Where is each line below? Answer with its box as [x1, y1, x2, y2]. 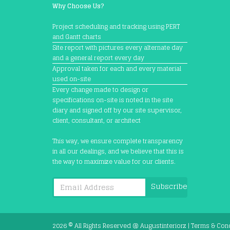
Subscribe [150, 179, 187, 193]
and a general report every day [52, 52, 144, 63]
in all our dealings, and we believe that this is [52, 145, 184, 157]
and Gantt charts [52, 31, 101, 42]
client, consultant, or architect [52, 114, 141, 126]
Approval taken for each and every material [52, 63, 181, 74]
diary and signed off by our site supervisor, [52, 104, 182, 116]
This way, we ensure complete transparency [52, 135, 183, 146]
